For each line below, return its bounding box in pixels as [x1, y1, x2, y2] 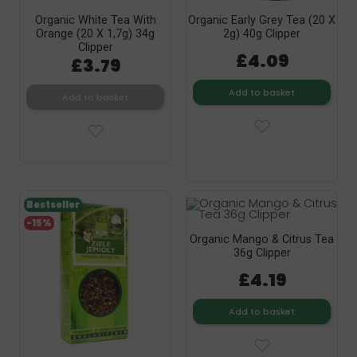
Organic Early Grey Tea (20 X [188, 14, 335, 28]
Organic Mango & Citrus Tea [190, 233, 334, 247]
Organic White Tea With [34, 14, 156, 28]
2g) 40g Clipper [223, 27, 300, 41]
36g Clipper [233, 246, 291, 261]
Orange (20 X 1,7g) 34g [36, 27, 155, 41]
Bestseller [26, 198, 80, 212]
